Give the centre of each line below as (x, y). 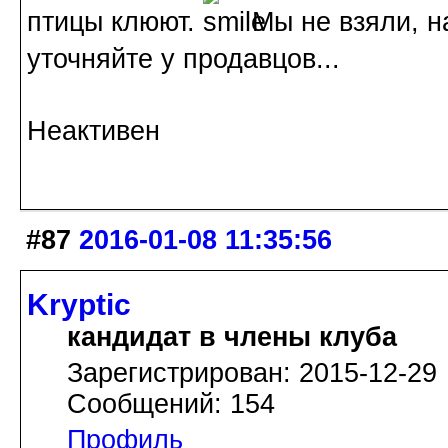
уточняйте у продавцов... (183, 59)
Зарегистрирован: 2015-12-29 (252, 372)
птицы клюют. (115, 22)
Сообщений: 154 (171, 403)
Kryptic (79, 304)
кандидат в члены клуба (232, 336)
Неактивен (93, 131)
